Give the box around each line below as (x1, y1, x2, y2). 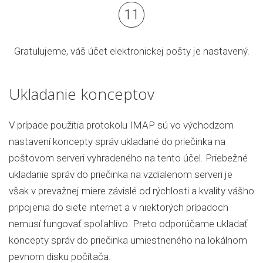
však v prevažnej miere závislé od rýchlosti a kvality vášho (9, 185, 254, 197)
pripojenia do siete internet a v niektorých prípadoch (9, 201, 228, 214)
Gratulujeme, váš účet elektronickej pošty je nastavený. (14, 45, 249, 58)
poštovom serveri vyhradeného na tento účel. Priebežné (9, 152, 248, 164)
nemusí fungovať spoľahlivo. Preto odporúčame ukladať (9, 218, 248, 230)
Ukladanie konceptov (9, 83, 154, 105)
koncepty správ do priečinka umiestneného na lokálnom (9, 234, 247, 247)
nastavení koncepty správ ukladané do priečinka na (9, 136, 225, 148)
